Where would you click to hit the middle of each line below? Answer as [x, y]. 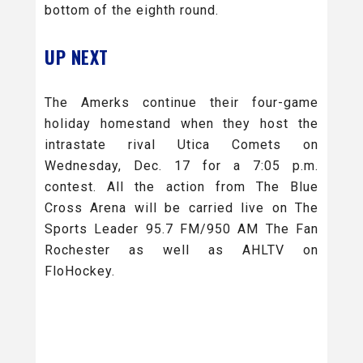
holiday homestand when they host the [181, 124]
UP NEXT [77, 57]
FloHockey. [80, 271]
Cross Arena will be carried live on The [181, 208]
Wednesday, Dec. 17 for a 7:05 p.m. [181, 166]
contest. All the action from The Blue [181, 187]
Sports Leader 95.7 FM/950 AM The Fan [181, 229]
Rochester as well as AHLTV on [181, 250]
